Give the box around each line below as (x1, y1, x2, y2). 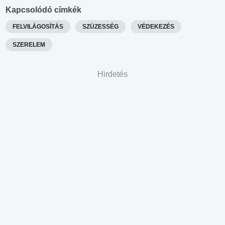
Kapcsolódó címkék (6, 6, 81, 15)
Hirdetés (97, 70, 128, 79)
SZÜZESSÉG (82, 23, 119, 31)
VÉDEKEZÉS (138, 23, 174, 31)
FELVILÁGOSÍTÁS (13, 23, 63, 31)
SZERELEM (13, 41, 45, 49)
